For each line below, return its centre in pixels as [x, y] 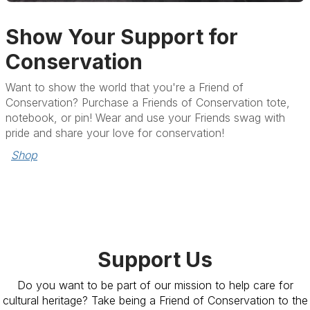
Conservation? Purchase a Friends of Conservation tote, [148, 102]
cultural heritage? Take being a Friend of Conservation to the [155, 300]
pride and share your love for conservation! [115, 133]
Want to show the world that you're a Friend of [125, 87]
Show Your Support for [122, 36]
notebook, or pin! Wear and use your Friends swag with [145, 117]
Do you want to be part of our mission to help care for [155, 285]
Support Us [155, 259]
